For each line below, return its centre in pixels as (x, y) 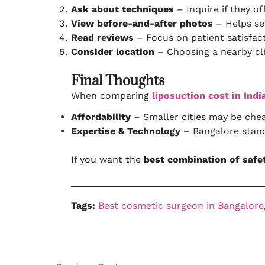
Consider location (113, 52)
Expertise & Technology (126, 131)
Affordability (101, 117)
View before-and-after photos (142, 23)
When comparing (112, 96)
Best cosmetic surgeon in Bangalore (181, 206)
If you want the (107, 159)
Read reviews (102, 38)
